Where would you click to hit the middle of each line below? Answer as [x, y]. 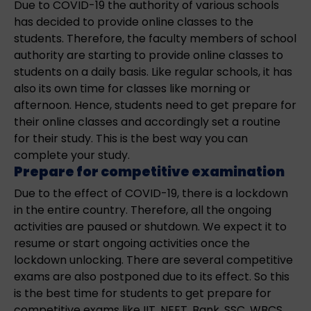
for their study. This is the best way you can [131, 138]
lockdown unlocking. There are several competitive [153, 260]
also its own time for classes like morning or [132, 88]
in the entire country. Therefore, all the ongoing [143, 210]
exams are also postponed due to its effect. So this [152, 276]
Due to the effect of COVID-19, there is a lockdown [151, 193]
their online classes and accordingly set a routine [147, 121]
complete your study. [72, 155]
